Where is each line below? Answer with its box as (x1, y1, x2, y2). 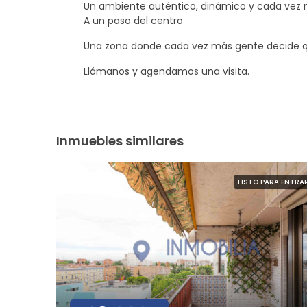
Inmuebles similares (56, 132, 184, 149)
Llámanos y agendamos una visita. (84, 64, 249, 78)
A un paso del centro (84, 13, 183, 27)
